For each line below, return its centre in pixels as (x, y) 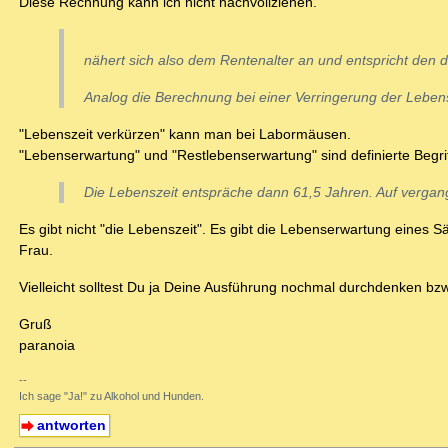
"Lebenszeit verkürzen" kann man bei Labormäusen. (185, 134)
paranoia (47, 345)
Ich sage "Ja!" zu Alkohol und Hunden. (111, 396)
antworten (71, 425)
